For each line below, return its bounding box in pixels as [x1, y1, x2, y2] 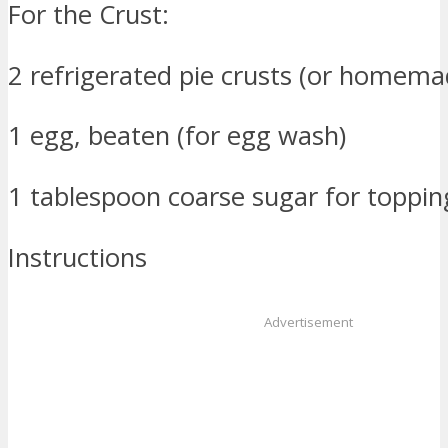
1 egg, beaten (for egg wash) [8, 118, 346, 154]
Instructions [8, 239, 147, 275]
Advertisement [263, 313, 353, 332]
